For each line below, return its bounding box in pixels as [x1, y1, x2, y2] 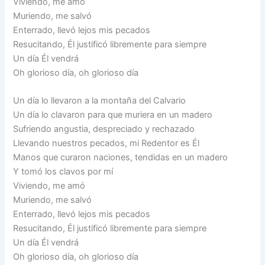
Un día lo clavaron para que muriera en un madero [13, 109, 213, 121]
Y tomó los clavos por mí [13, 166, 114, 177]
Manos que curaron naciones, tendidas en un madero [13, 152, 228, 163]
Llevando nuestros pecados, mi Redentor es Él [13, 138, 200, 149]
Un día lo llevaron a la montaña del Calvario [13, 95, 186, 106]
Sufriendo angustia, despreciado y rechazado [13, 124, 195, 135]
